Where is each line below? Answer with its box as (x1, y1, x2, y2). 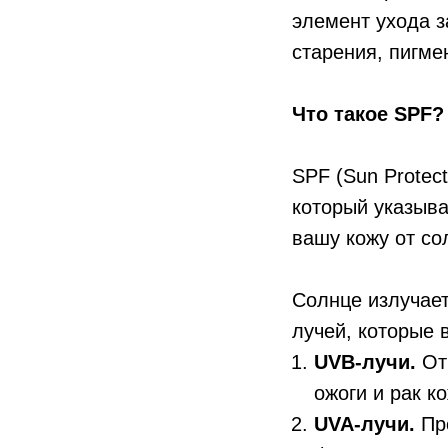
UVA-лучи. (314, 413, 415, 435)
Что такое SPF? (292, 103, 444, 125)
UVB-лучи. (314, 351, 416, 373)
